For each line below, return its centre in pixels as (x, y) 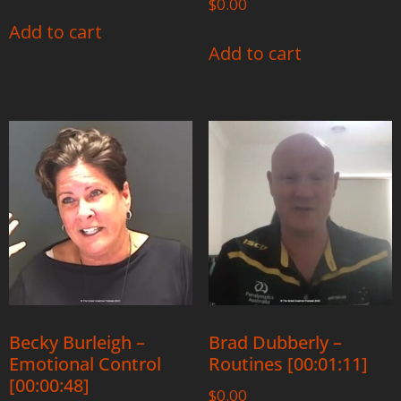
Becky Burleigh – (77, 342)
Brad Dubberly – (275, 342)
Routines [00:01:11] (288, 363)
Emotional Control (85, 363)
